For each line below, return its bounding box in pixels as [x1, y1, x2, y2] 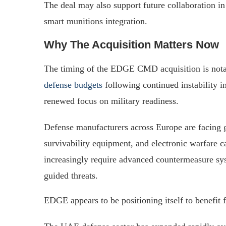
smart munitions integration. [44, 16, 147, 26]
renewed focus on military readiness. [44, 95, 179, 106]
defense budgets [44, 79, 102, 90]
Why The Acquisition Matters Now [44, 38, 219, 51]
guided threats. [44, 170, 98, 181]
